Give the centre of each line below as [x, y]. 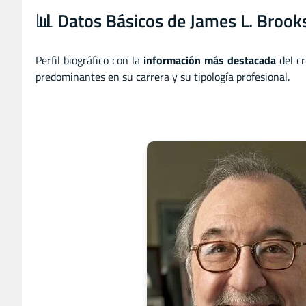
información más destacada [210, 60]
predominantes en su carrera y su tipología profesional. [163, 76]
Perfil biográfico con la [90, 60]
